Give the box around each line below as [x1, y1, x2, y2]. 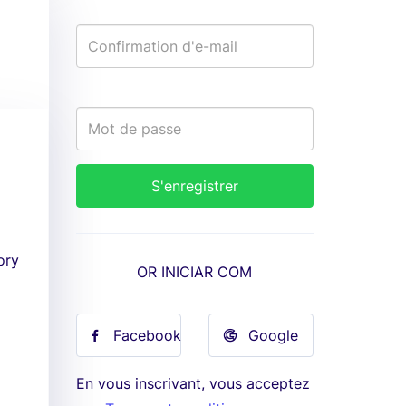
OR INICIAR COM [137, 263, 253, 281]
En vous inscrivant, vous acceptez [75, 374, 310, 392]
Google [248, 326, 299, 344]
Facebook [112, 326, 181, 344]
